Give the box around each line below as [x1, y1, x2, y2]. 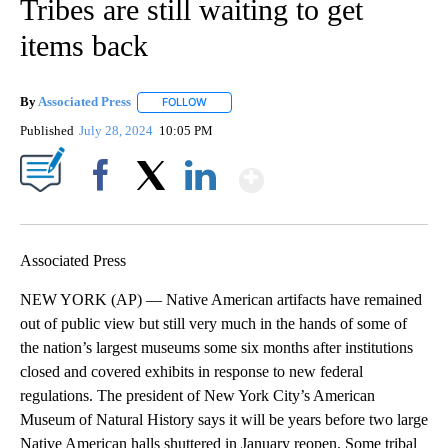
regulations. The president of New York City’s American [20, 386, 375, 404]
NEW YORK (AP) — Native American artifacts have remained [20, 290, 422, 308]
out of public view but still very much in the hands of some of [20, 314, 407, 332]
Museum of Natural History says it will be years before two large [20, 410, 428, 428]
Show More [262, 153, 421, 190]
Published [20, 122, 74, 138]
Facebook [77, 201, 132, 217]
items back [20, 29, 148, 63]
